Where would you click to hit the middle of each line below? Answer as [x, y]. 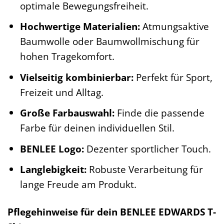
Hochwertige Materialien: [80, 26]
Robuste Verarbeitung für [144, 169]
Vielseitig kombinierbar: [76, 77]
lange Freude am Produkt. [78, 184]
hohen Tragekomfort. [67, 56]
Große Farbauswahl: [67, 113]
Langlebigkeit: [53, 169]
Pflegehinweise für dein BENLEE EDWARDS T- [112, 212]
